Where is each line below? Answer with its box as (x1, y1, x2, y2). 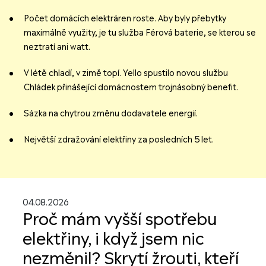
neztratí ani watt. (24, 42, 90, 53)
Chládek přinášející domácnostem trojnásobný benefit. (24, 82, 238, 93)
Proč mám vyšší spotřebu (23, 208, 217, 231)
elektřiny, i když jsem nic (23, 228, 204, 251)
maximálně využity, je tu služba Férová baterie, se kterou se (24, 27, 256, 39)
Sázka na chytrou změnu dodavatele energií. (24, 108, 198, 119)
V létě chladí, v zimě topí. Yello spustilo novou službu (24, 68, 228, 79)
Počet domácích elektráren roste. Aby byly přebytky (24, 13, 226, 24)
